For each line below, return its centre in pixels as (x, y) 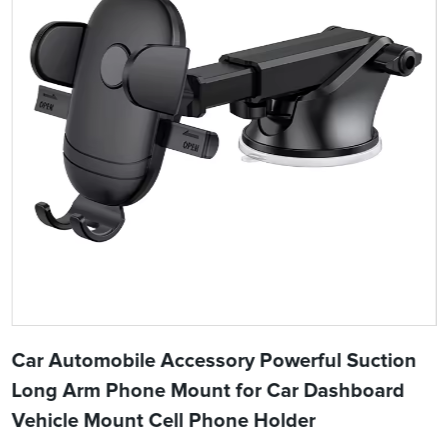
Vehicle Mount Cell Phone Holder (163, 420)
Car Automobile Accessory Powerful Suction (214, 360)
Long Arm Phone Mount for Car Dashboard (208, 390)
